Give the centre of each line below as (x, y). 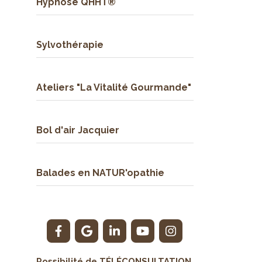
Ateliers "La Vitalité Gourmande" (113, 87)
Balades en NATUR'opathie (100, 173)
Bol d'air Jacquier (77, 130)
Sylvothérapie (70, 45)
